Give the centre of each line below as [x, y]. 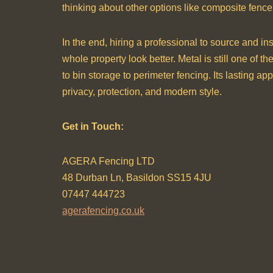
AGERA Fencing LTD [108, 161]
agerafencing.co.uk [103, 211]
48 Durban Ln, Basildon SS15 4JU [137, 178]
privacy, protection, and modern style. [142, 92]
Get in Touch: [93, 126]
